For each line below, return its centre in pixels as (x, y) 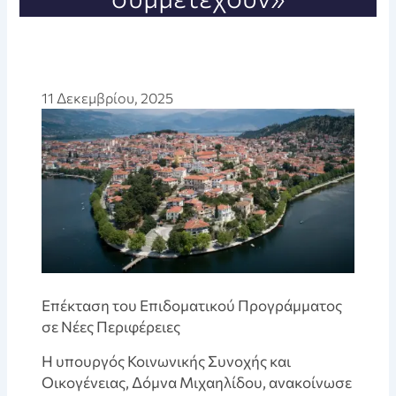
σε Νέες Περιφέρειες (111, 327)
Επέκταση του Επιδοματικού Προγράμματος (192, 306)
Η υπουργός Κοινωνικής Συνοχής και (167, 362)
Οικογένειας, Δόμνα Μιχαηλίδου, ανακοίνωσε (197, 383)
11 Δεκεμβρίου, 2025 (108, 98)
